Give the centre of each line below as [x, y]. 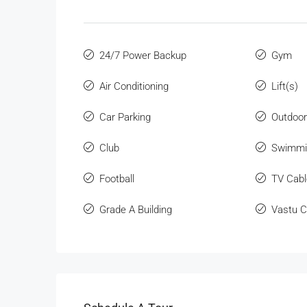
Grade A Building [136, 210]
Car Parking [125, 117]
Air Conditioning [134, 86]
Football [117, 179]
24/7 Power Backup [143, 56]
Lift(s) [284, 86]
